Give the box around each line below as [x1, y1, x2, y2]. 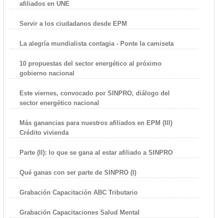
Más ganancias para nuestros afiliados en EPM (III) [19, 119, 172, 127]
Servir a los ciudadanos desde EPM [19, 20, 127, 28]
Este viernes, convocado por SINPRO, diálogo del [19, 90, 170, 97]
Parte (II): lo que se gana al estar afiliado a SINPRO [19, 149, 173, 157]
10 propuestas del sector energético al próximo [19, 60, 162, 68]
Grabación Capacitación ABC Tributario [19, 189, 138, 197]
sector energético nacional [19, 99, 99, 107]
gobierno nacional [19, 70, 74, 77]
